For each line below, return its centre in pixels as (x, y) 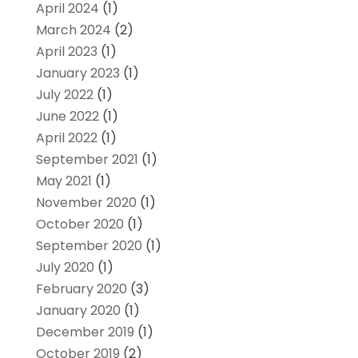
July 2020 (65, 267)
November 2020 (86, 202)
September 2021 (87, 159)
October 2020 (80, 224)
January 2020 (78, 310)
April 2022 (66, 137)
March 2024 (73, 30)
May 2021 (64, 181)
